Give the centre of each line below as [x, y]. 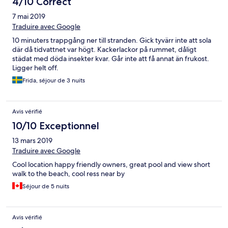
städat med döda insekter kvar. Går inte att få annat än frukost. [111, 59]
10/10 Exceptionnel [56, 126]
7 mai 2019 [29, 17]
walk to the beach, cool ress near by [68, 174]
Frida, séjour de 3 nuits [54, 81]
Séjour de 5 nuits [46, 187]
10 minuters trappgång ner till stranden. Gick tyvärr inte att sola [112, 40]
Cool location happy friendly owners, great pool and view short [111, 165]
